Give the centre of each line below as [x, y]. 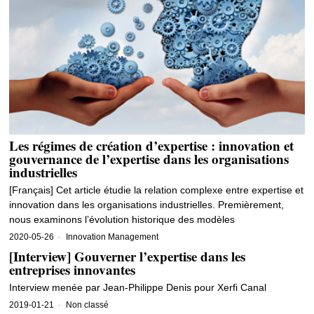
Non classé [88, 305]
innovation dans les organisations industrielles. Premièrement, [147, 205]
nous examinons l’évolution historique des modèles [122, 220]
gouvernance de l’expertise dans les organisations [149, 159]
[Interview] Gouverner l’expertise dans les [128, 257]
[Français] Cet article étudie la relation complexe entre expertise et [157, 190]
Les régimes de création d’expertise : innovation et [152, 146]
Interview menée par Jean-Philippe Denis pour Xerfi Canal [138, 288]
